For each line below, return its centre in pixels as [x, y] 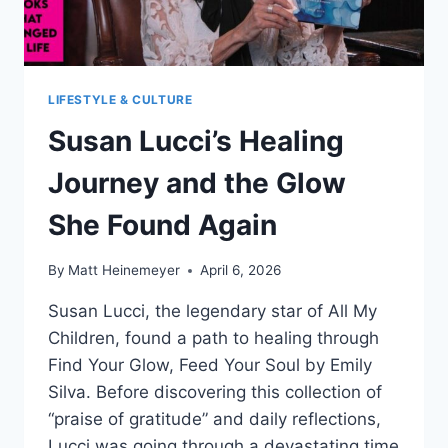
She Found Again [162, 225]
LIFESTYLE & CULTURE [120, 99]
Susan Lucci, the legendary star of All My [212, 311]
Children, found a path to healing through [213, 338]
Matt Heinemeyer [124, 270]
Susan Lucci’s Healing [196, 141]
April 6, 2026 [241, 270]
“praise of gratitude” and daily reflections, [214, 419]
